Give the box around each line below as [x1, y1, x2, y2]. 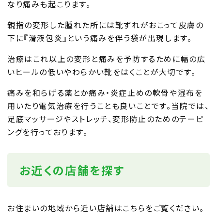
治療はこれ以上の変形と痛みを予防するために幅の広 [7, 52, 206, 64]
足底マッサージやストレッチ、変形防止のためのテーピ [7, 112, 204, 124]
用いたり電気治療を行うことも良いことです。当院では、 [7, 99, 210, 111]
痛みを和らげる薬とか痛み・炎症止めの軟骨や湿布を [7, 86, 203, 98]
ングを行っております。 [7, 125, 88, 138]
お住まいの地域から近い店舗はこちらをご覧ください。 [7, 201, 205, 214]
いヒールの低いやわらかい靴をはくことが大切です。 [7, 65, 196, 77]
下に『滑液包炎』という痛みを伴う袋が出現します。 [7, 31, 192, 44]
